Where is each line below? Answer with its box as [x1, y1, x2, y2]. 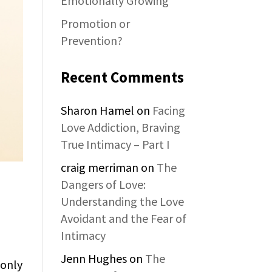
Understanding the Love [61, 194, 185, 209]
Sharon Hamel [61, 103, 135, 118]
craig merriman [61, 160, 139, 175]
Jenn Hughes [61, 251, 127, 266]
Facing [152, 103, 186, 118]
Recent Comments [61, 67, 185, 87]
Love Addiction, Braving [61, 120, 181, 135]
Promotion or [61, 16, 131, 31]
